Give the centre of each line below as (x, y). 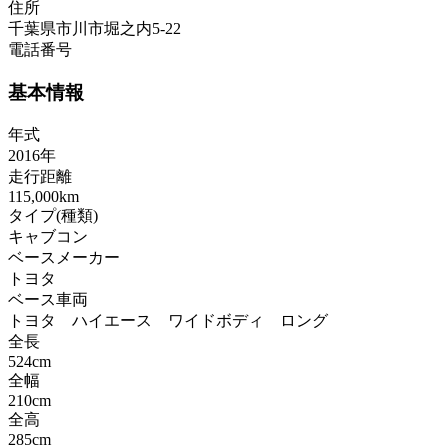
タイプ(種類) (53, 215)
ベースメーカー (64, 257)
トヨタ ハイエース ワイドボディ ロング (168, 320)
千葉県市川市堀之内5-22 (94, 29)
